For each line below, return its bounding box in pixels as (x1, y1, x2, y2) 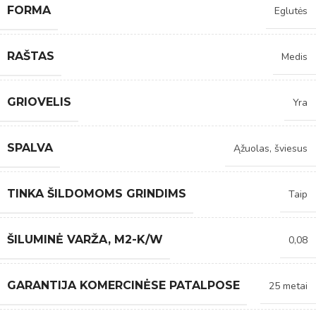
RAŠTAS (7, 49, 54, 63)
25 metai (269, 279, 308, 293)
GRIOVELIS (7, 95, 71, 109)
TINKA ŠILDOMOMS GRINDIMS (7, 186, 186, 200)
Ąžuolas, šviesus (233, 141, 308, 155)
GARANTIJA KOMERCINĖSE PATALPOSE (7, 278, 240, 292)
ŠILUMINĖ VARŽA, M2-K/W (7, 232, 163, 246)
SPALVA (7, 140, 53, 154)
